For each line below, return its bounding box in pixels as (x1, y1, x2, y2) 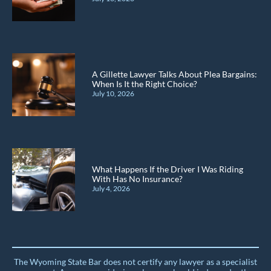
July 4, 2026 (92, 183, 130, 193)
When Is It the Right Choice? (92, 78, 197, 89)
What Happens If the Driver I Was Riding (92, 163, 243, 174)
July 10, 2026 (92, 88, 134, 98)
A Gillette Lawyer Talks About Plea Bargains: (92, 68, 257, 79)
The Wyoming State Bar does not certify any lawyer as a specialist (14, 256, 257, 267)
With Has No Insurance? (92, 173, 183, 184)
